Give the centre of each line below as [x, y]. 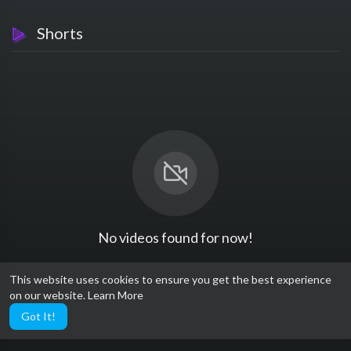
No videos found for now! [175, 237]
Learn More [116, 295]
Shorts [55, 33]
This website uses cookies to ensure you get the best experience [170, 279]
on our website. [49, 295]
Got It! [38, 316]
